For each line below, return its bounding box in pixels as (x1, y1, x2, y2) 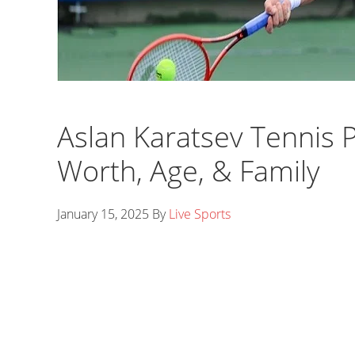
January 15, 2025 (57, 205, 149, 223)
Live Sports (169, 205, 231, 223)
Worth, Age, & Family (57, 151, 320, 190)
